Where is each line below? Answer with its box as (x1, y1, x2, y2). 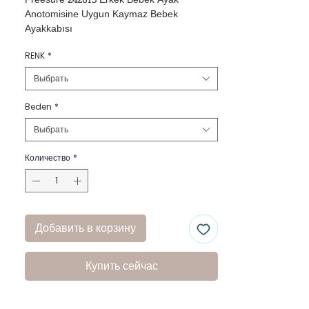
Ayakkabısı (25, 23, 72, 34)
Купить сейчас (85, 257, 158, 274)
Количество (25, 151, 70, 163)
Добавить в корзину (35, 219, 136, 236)
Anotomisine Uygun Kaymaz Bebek (25, 9, 178, 20)
